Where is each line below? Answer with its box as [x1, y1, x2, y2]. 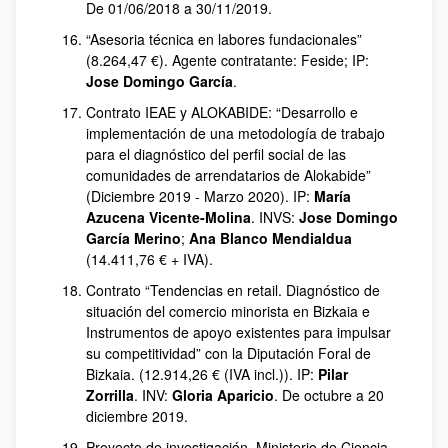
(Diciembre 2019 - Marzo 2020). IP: [86, 186, 314, 206]
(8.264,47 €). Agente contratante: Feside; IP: [86, 50, 369, 70]
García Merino [86, 228, 181, 248]
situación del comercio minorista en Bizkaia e [86, 301, 370, 321]
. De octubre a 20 [274, 385, 384, 405]
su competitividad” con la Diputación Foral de [86, 343, 371, 363]
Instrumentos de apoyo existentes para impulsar [86, 322, 391, 342]
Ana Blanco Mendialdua [189, 228, 352, 248]
